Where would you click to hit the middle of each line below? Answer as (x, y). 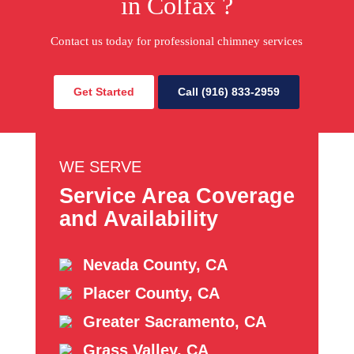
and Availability (138, 218)
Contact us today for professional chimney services (177, 41)
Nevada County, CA (155, 264)
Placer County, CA (151, 293)
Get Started (104, 91)
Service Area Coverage (177, 196)
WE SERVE (100, 166)
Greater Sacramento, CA (174, 321)
